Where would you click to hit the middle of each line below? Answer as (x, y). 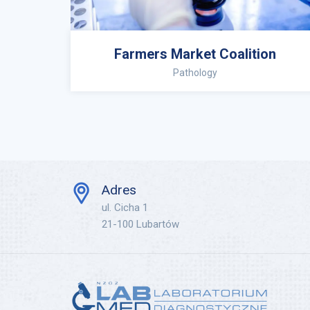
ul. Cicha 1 (125, 208)
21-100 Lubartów (140, 224)
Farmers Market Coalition (195, 54)
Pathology (195, 73)
